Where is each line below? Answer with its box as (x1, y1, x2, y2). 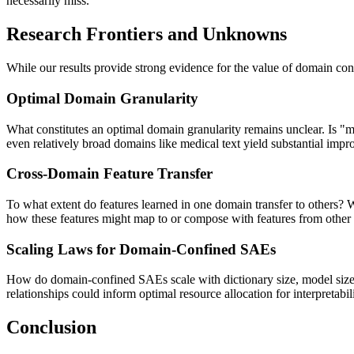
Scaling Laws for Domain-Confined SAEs (6, 240, 276, 258)
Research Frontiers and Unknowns (6, 24, 287, 45)
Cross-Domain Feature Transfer (6, 165, 213, 183)
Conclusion (6, 317, 96, 338)
